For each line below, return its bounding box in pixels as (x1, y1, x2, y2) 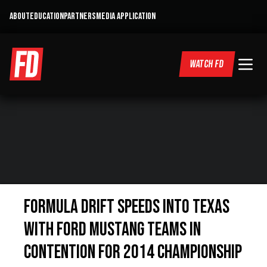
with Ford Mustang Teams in (24, 218, 201, 241)
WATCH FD (189, 58, 225, 70)
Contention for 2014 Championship (24, 241, 242, 264)
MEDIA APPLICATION (96, 11, 156, 22)
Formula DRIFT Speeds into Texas (24, 195, 229, 219)
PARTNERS (64, 11, 96, 22)
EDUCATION (30, 11, 64, 22)
